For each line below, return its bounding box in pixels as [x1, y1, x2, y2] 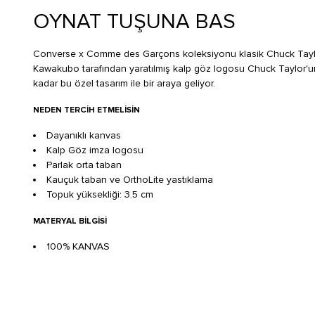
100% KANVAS [46, 240, 110, 253]
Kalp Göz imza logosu [46, 144, 143, 157]
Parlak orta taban [46, 159, 122, 172]
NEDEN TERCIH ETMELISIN [33, 105, 140, 116]
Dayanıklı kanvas [46, 129, 121, 142]
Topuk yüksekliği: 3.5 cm [46, 188, 153, 201]
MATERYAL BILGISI [33, 216, 107, 227]
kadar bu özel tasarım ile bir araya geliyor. [33, 77, 215, 90]
